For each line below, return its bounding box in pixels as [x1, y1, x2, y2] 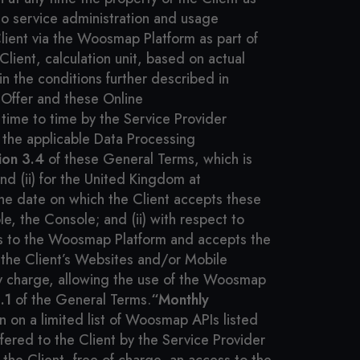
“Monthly [151, 289, 209, 310]
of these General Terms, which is [44, 149, 252, 170]
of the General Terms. [11, 289, 151, 310]
